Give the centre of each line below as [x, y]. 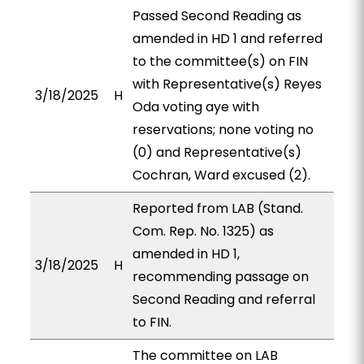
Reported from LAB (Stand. [217, 208]
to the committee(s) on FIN [220, 61]
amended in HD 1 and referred [227, 39]
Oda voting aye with [195, 107]
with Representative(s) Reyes [227, 84]
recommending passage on [220, 277]
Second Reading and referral [223, 299]
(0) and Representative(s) [217, 152]
